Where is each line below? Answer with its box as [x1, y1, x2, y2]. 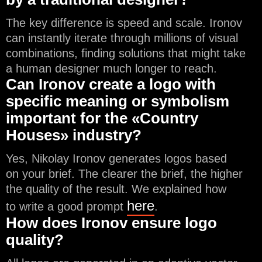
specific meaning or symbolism [6, 92, 229, 111]
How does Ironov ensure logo [6, 214, 217, 232]
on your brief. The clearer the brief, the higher [6, 167, 243, 181]
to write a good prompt [6, 200, 127, 213]
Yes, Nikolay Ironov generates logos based [6, 152, 227, 166]
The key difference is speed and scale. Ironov [6, 16, 242, 30]
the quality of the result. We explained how [6, 182, 226, 196]
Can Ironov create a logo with [6, 75, 216, 94]
